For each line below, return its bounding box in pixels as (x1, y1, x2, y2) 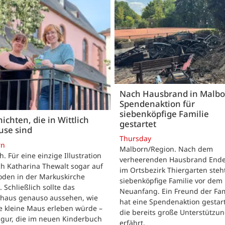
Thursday (120, 133, 151, 143)
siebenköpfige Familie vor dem (120, 175, 222, 185)
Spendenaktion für (120, 97, 195, 109)
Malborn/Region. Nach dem (120, 144, 213, 154)
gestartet (120, 118, 156, 130)
